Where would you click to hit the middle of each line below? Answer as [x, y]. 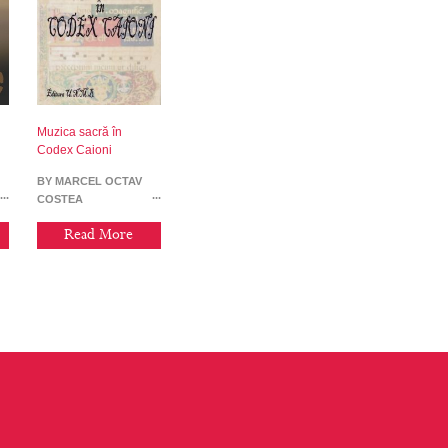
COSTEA [59, 198]
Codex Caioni [74, 149]
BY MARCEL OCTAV [89, 180]
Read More [99, 235]
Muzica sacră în [79, 131]
